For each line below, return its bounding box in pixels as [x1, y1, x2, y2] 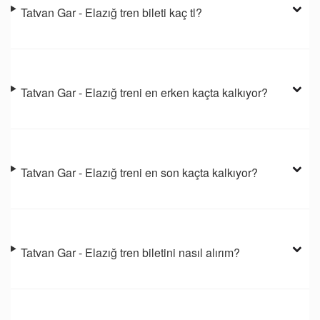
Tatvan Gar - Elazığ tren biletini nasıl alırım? [21, 244, 241, 261]
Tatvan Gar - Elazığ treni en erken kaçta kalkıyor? [21, 84, 269, 101]
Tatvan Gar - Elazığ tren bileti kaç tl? [21, 4, 203, 21]
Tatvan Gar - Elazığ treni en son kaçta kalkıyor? [21, 164, 259, 181]
